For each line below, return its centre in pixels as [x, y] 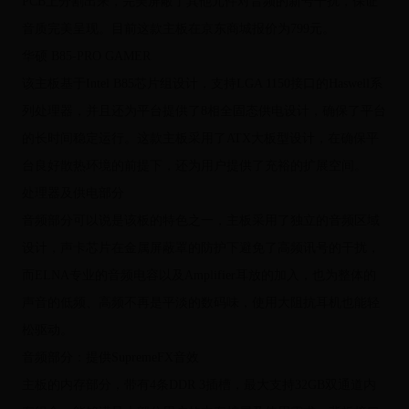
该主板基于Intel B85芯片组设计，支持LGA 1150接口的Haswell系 [202, 84]
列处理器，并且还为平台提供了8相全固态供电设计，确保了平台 [204, 111]
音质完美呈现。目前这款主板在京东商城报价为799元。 [178, 29]
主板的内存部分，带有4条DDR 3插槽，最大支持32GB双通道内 [199, 385]
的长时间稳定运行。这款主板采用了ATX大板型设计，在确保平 [200, 139]
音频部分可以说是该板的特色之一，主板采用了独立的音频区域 [200, 221]
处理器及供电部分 [73, 194]
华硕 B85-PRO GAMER [86, 57]
